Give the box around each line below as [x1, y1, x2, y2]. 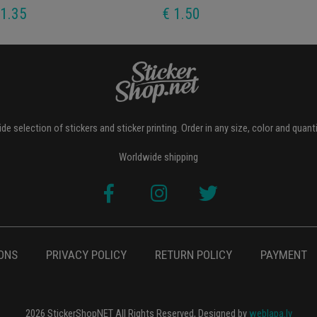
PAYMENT [260, 247, 307, 262]
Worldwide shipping [119, 150, 198, 163]
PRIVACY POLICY [45, 247, 127, 262]
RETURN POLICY [154, 247, 232, 262]
